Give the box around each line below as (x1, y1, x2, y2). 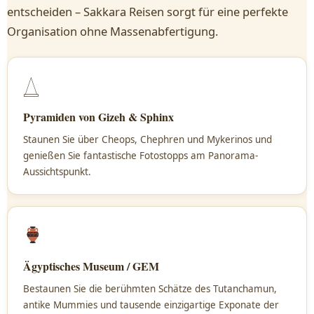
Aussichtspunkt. (23, 165, 91, 178)
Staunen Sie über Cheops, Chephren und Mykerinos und (23, 133, 272, 146)
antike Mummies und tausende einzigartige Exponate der (23, 299, 279, 311)
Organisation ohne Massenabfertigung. (7, 23, 218, 39)
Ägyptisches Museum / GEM (23, 258, 159, 274)
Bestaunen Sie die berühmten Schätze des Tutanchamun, (23, 282, 277, 295)
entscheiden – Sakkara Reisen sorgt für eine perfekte (7, 4, 288, 20)
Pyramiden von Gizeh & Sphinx (23, 109, 174, 125)
